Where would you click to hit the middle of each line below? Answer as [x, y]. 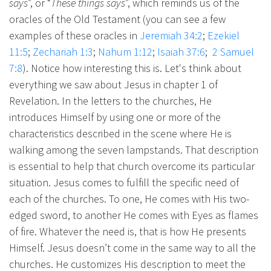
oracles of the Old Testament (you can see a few [117, 19]
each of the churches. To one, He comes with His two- [129, 198]
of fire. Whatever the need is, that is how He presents [128, 231]
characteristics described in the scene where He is [120, 133]
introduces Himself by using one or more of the [115, 117]
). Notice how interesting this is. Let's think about [132, 68]
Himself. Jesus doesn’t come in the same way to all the [132, 247]
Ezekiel [224, 35]
